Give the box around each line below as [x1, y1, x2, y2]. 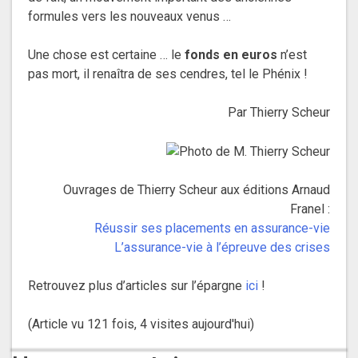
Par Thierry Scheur [228, 105, 330, 121]
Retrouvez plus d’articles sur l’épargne [28, 278, 245, 294]
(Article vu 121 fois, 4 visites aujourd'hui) [28, 316, 254, 332]
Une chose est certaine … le [28, 47, 185, 63]
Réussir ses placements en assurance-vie [94, 221, 330, 237]
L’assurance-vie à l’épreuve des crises [114, 240, 330, 256]
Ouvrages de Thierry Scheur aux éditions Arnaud [63, 182, 330, 198]
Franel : [290, 201, 330, 217]
